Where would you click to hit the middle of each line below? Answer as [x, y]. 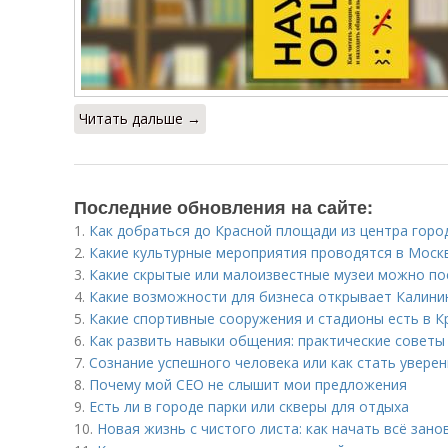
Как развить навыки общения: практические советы [267, 340]
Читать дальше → [140, 118]
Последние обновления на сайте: [223, 207]
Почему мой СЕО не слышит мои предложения [248, 384]
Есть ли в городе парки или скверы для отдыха [249, 406]
